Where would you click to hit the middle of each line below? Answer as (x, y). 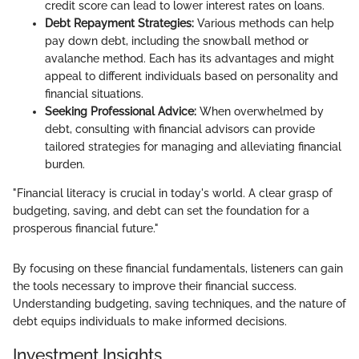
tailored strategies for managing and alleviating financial (193, 146)
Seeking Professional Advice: (121, 111)
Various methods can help (264, 23)
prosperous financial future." (86, 228)
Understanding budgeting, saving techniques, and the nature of (179, 303)
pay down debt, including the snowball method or (177, 40)
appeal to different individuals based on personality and (192, 76)
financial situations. (94, 93)
